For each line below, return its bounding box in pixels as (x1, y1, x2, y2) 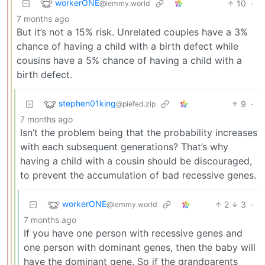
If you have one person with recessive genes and (24, 227, 243, 239)
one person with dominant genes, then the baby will (24, 241, 256, 253)
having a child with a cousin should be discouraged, (20, 154, 252, 167)
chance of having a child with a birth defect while (17, 40, 238, 52)
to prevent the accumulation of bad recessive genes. (20, 169, 256, 181)
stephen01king (59, 98, 116, 109)
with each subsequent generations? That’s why (20, 140, 228, 153)
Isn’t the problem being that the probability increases (20, 126, 257, 138)
